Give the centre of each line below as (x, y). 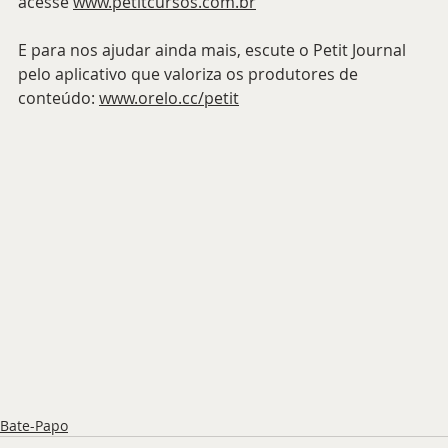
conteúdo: (58, 97)
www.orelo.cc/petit (169, 97)
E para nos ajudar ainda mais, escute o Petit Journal (214, 49)
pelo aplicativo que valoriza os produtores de (190, 73)
